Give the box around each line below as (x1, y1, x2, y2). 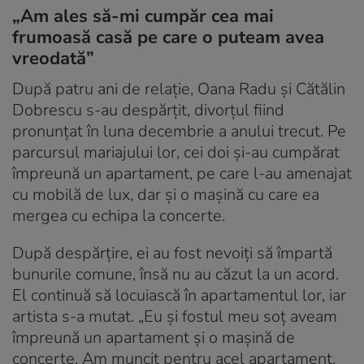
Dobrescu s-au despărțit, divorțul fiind (12, 99, 284, 122)
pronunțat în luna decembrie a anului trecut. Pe (12, 120, 346, 143)
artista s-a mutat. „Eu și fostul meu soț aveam (12, 305, 337, 328)
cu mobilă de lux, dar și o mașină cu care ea (12, 184, 319, 206)
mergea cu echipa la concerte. (12, 205, 225, 227)
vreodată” (12, 46, 94, 71)
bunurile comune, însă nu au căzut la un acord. (12, 263, 339, 286)
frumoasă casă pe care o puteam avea (12, 25, 324, 50)
